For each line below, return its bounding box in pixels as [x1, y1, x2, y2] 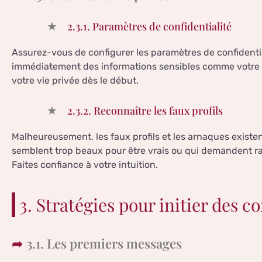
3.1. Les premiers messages [26, 235, 182, 253]
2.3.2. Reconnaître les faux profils [67, 104, 223, 118]
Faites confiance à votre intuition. [12, 159, 158, 171]
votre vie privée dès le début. [12, 75, 139, 87]
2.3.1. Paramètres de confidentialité [67, 19, 232, 34]
